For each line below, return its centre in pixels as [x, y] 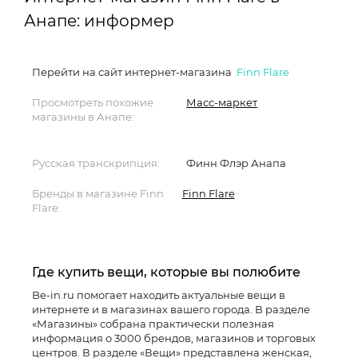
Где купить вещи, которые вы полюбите [166, 272]
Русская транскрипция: [96, 163]
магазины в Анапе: [83, 117]
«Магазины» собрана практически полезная [153, 324]
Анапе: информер [99, 21]
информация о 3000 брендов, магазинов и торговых [174, 338]
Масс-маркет [222, 102]
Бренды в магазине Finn [98, 193]
